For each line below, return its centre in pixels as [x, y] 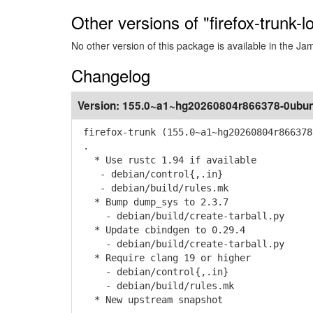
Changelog [111, 75]
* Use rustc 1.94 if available [167, 160]
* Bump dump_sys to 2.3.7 [153, 202]
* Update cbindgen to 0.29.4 [161, 230]
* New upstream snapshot [150, 300]
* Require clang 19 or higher [164, 258]
